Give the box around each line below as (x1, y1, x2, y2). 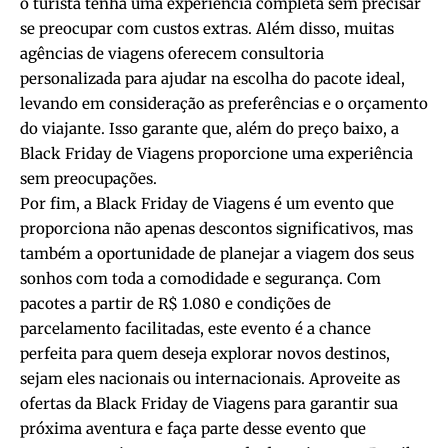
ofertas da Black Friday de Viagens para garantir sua (20, 393, 398, 413)
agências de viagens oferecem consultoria (20, 43, 324, 63)
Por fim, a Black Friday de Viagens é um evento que (20, 193, 394, 213)
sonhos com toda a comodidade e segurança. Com (20, 268, 381, 288)
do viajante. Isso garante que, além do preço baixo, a (20, 118, 399, 138)
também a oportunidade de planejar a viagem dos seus (20, 243, 414, 263)
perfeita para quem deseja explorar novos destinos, (20, 343, 390, 363)
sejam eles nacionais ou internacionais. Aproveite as (20, 368, 400, 388)
